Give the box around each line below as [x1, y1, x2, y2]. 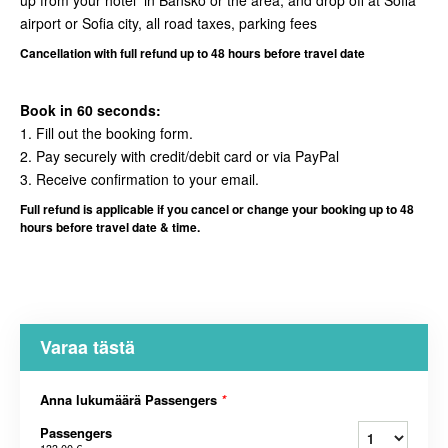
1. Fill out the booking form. [20, 123, 193, 144]
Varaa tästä [40, 334, 135, 361]
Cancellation [20, 44, 94, 63]
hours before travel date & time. [20, 218, 200, 237]
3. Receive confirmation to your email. [20, 169, 259, 190]
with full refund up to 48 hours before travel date [94, 44, 365, 63]
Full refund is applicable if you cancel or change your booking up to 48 [20, 200, 414, 219]
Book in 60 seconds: [20, 100, 161, 121]
